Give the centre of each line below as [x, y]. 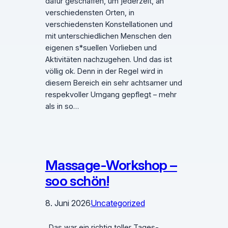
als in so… [62, 107]
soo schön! [77, 181]
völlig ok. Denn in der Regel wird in [104, 72]
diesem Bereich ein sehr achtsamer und [113, 83]
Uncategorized [118, 203]
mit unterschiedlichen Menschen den [108, 36]
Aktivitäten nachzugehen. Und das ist [108, 60]
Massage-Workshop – [111, 165]
